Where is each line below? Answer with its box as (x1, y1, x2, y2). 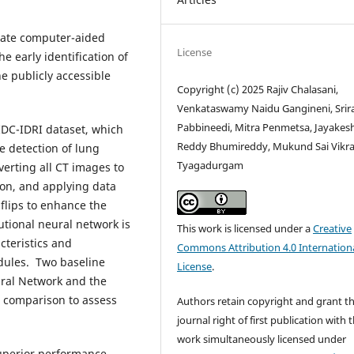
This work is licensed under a (177, 220, 314, 235)
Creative (313, 220, 352, 235)
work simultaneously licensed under (177, 331, 347, 346)
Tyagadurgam (177, 157, 244, 172)
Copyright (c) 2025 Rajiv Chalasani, (177, 81, 339, 96)
